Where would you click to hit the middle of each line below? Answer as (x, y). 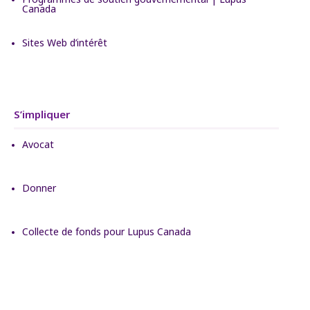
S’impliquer (42, 114)
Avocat (38, 144)
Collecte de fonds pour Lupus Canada (107, 231)
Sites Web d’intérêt (65, 42)
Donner (39, 188)
